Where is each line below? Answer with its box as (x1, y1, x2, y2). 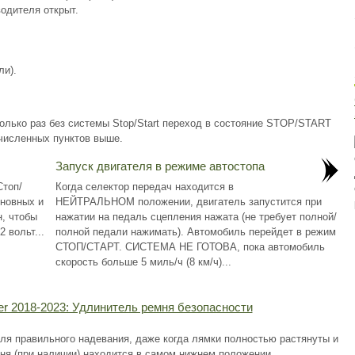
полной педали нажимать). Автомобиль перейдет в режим (55, 226, 336, 238)
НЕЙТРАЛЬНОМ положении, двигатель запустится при (55, 196, 322, 208)
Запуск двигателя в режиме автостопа (55, 159, 265, 173)
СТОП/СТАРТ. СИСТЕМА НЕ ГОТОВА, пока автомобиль (55, 241, 325, 253)
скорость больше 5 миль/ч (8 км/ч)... (55, 256, 231, 268)
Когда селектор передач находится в (55, 181, 234, 193)
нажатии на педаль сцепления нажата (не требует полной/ (55, 211, 337, 223)
